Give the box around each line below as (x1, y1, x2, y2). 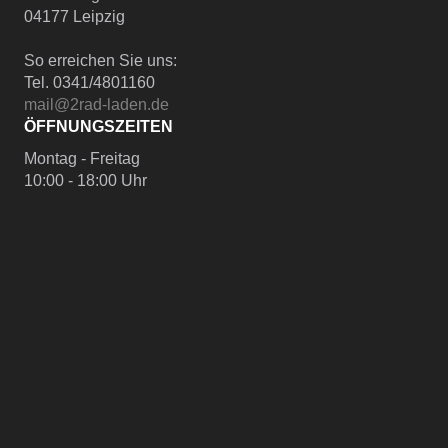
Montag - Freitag (23, 150, 140, 168)
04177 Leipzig (23, 8, 125, 26)
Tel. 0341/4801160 (23, 74, 155, 92)
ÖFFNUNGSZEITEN (23, 118, 173, 136)
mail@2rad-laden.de (23, 96, 169, 114)
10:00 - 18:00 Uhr (23, 172, 147, 190)
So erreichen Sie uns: (23, 52, 177, 70)
